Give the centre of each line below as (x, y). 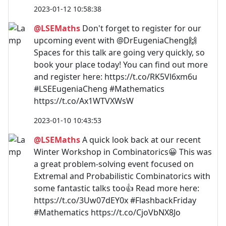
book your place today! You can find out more (121, 64)
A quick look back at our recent (140, 139)
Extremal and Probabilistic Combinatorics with (122, 176)
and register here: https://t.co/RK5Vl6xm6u (116, 76)
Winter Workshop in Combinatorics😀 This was (123, 152)
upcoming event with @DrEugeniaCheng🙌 (115, 40)
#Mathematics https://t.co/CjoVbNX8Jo (107, 212)
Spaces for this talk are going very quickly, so (119, 52)
